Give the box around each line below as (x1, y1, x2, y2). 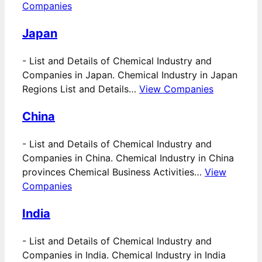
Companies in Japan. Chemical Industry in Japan (22, 69, 237, 81)
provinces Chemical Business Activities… (22, 166, 205, 178)
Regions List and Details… (22, 83, 139, 95)
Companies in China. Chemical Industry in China (22, 152, 234, 164)
